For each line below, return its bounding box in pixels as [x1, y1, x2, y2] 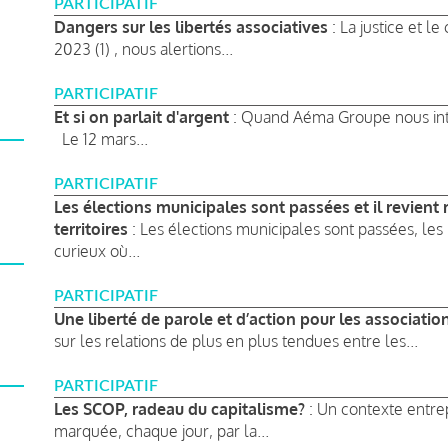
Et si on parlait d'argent [54, 106, 229, 127]
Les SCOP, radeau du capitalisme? [54, 398, 305, 419]
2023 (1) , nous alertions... [54, 38, 233, 59]
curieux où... [54, 240, 140, 261]
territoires [54, 218, 128, 239]
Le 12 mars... [54, 128, 148, 149]
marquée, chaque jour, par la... [54, 420, 269, 441]
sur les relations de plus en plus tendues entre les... [54, 330, 418, 351]
